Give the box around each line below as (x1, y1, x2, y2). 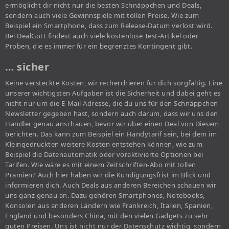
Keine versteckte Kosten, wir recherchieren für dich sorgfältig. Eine (5, 78, 222, 88)
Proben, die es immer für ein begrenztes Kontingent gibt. (5, 41, 192, 51)
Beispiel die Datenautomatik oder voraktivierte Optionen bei (5, 150, 203, 159)
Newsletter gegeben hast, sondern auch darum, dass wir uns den (5, 109, 218, 119)
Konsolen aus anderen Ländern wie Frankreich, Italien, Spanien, (5, 201, 213, 211)
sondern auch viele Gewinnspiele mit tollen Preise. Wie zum (5, 11, 199, 20)
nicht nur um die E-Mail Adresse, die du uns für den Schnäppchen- (5, 99, 220, 108)
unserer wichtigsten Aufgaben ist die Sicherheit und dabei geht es (5, 88, 221, 98)
